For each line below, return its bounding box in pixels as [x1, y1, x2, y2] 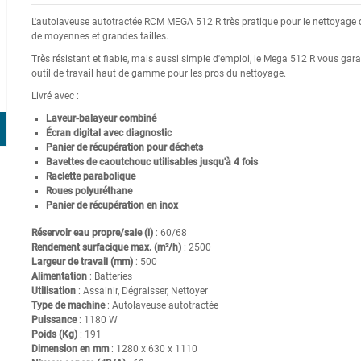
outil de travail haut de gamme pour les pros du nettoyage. [31, 67, 286, 79]
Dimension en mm [31, 342, 109, 355]
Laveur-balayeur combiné [45, 112, 156, 124]
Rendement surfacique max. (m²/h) [31, 241, 181, 253]
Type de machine [31, 299, 105, 311]
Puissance [31, 313, 77, 326]
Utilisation [31, 284, 76, 297]
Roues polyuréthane [45, 185, 132, 197]
